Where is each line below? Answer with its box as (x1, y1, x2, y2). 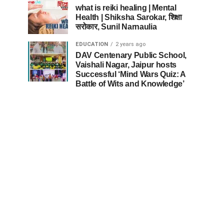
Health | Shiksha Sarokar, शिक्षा (75, 13, 182, 21)
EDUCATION (75, 41, 108, 47)
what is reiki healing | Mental (75, 3, 176, 12)
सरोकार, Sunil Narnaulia (75, 22, 157, 31)
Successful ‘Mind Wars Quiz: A (75, 70, 185, 78)
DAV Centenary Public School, (75, 51, 187, 59)
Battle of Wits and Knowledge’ (75, 79, 184, 88)
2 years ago (115, 41, 145, 47)
